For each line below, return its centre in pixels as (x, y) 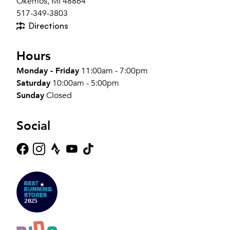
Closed (59, 95)
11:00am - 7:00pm (114, 71)
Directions (49, 25)
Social (33, 126)
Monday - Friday (48, 71)
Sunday (30, 95)
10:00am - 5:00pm (86, 83)
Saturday (33, 83)
